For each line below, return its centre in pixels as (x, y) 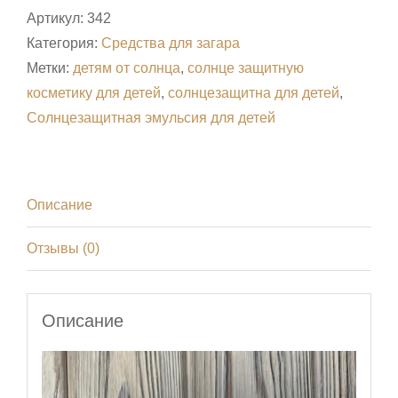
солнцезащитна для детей (254, 93)
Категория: (64, 44)
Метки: (50, 68)
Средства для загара (171, 44)
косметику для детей (94, 93)
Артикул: (57, 19)
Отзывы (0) (63, 249)
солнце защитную (246, 68)
